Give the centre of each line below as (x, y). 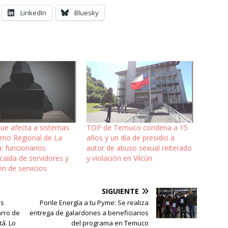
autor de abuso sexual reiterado (139, 148)
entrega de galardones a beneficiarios (89, 212)
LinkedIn (33, 13)
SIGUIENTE (121, 191)
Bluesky (87, 13)
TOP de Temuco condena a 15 (137, 127)
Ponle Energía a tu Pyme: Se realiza (94, 202)
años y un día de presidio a (130, 137)
